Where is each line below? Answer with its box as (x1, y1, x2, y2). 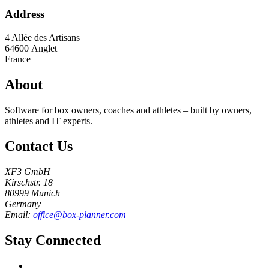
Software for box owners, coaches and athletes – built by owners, (5, 104, 252, 115)
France (5, 53, 31, 64)
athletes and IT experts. (5, 115, 92, 126)
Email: (5, 210, 33, 220)
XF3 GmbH (5, 166, 50, 177)
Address (5, 8, 44, 21)
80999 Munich (5, 188, 60, 199)
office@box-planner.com (33, 210, 126, 220)
